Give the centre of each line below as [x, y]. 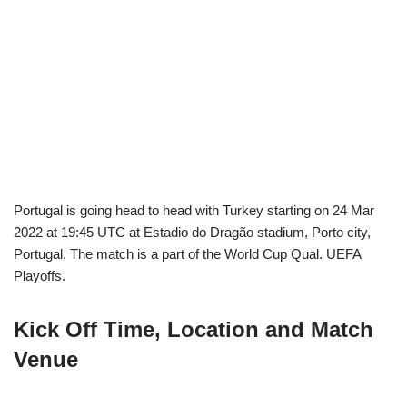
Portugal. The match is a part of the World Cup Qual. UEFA [187, 253]
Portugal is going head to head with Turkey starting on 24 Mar [194, 210]
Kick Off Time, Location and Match [194, 329]
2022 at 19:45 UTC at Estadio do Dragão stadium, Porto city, [192, 232]
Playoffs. [40, 275]
